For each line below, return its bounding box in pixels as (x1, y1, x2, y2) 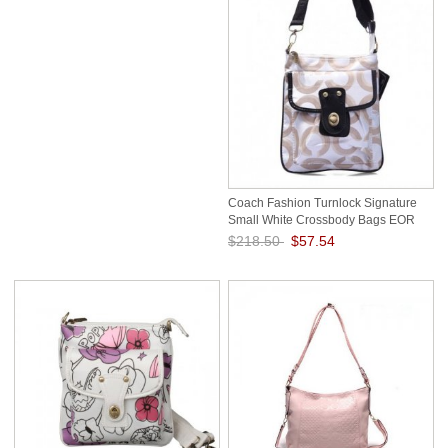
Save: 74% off (228, 263, 303, 278)
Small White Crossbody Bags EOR (228, 213, 415, 226)
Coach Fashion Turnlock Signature (228, 196, 417, 211)
